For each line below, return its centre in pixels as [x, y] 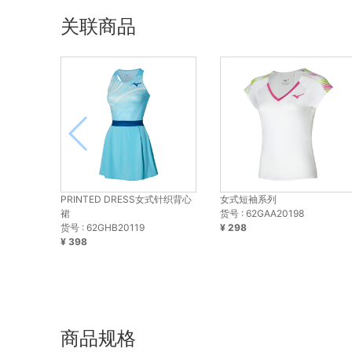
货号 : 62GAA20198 [262, 214]
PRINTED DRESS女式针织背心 [126, 200]
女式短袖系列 [249, 200]
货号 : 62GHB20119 [103, 228]
